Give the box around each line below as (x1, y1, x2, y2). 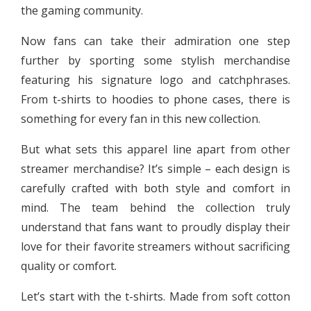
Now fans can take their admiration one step (21, 33, 290, 49)
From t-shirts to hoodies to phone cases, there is (21, 91, 290, 107)
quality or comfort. (21, 258, 117, 274)
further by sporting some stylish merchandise (21, 52, 290, 68)
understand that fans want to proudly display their (21, 219, 290, 235)
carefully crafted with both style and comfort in (21, 180, 290, 196)
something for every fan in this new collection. (21, 110, 260, 126)
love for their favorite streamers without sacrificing (21, 238, 290, 254)
